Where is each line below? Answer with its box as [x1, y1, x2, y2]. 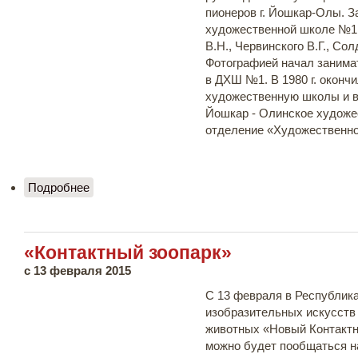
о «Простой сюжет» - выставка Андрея [89, 180, 303, 194]
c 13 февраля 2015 [24, 263, 131, 277]
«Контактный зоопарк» [24, 242, 232, 263]
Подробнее [28, 180, 89, 194]
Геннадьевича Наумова [89, 197, 218, 211]
